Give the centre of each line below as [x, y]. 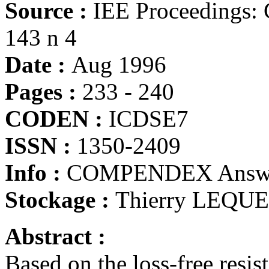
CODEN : [57, 119]
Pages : [44, 92]
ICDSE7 [149, 119]
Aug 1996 [119, 65]
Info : [36, 173]
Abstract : [55, 236]
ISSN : [41, 146]
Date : [38, 65]
